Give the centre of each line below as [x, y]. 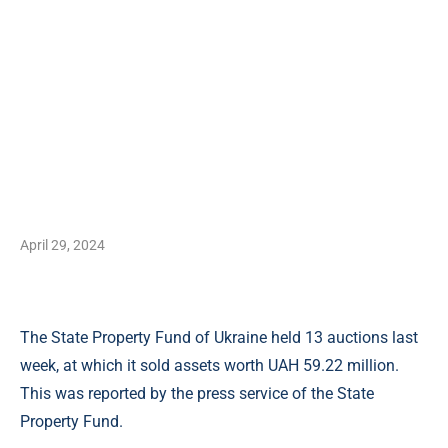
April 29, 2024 [62, 245]
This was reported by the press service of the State [197, 393]
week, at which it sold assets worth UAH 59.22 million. [209, 365]
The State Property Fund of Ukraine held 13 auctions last [219, 337]
